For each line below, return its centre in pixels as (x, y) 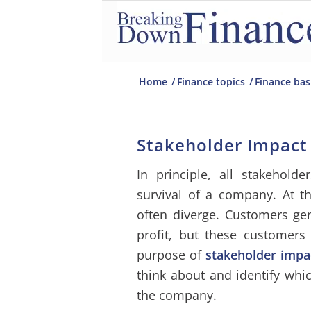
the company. (177, 295)
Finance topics (211, 82)
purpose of (171, 255)
